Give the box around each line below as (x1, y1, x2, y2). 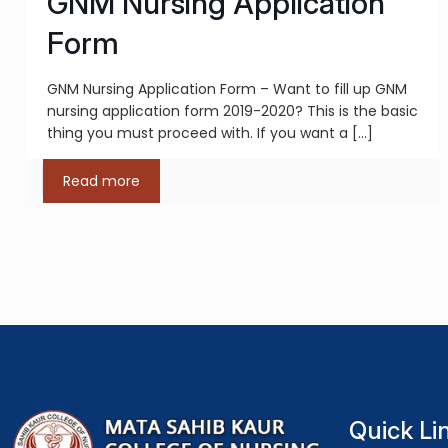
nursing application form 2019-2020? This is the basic (46, 101, 418, 121)
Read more (62, 171, 140, 191)
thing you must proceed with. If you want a (46, 123, 348, 143)
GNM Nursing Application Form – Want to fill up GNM (46, 79, 407, 99)
